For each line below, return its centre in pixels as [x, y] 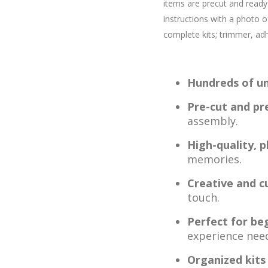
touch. [203, 197]
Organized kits [226, 260]
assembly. [213, 121]
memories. [214, 159]
